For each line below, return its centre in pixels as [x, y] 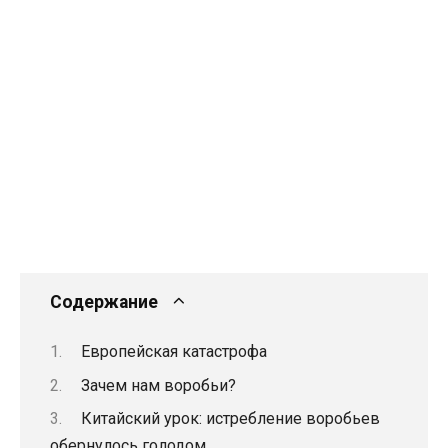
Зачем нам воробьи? [158, 385]
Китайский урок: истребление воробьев [230, 418]
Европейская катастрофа [173, 352]
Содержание [104, 301]
